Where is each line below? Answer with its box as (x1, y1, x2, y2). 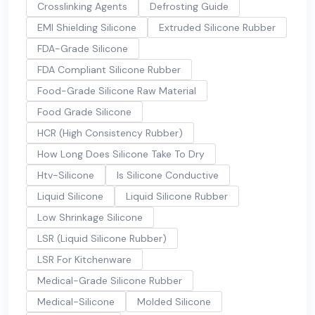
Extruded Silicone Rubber (159, 21, 276, 34)
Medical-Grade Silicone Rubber (37, 274, 182, 287)
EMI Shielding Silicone (37, 21, 136, 34)
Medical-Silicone (37, 295, 115, 308)
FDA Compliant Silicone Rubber (37, 63, 181, 76)
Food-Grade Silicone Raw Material (37, 84, 196, 97)
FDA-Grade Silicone (37, 42, 128, 55)
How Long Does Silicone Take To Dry (37, 148, 205, 160)
